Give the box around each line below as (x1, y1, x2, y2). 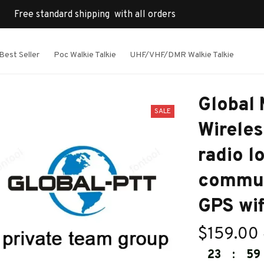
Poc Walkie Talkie (53, 49, 116, 60)
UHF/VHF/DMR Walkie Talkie (130, 49, 234, 60)
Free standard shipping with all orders (14, 8, 176, 21)
